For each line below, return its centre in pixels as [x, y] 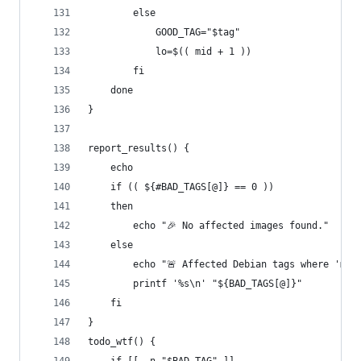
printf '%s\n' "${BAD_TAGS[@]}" [195, 284]
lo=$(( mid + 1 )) [170, 52]
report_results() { [139, 148]
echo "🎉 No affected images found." [208, 226]
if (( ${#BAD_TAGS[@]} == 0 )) [181, 187]
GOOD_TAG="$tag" [164, 32]
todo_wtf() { [122, 342]
